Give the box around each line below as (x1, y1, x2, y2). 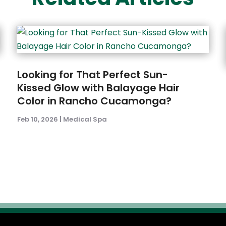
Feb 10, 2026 (17, 115, 59, 125)
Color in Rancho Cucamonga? (17, 94, 172, 108)
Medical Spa (63, 115, 107, 125)
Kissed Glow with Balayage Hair (17, 81, 180, 95)
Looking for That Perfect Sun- (17, 68, 168, 82)
